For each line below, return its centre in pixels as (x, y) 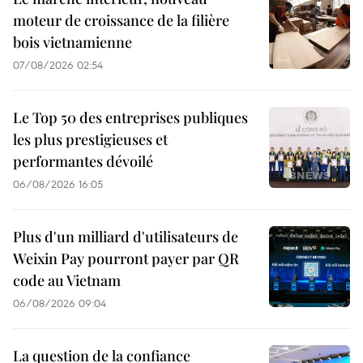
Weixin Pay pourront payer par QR (126, 259)
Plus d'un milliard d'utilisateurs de (126, 237)
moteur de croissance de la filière (121, 21)
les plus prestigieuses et (90, 140)
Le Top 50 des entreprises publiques (130, 118)
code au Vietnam (67, 281)
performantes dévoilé (83, 162)
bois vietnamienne (73, 43)
